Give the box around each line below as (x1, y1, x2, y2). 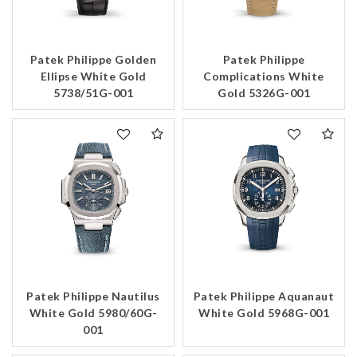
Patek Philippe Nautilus (26, 289, 160, 304)
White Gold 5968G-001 (198, 306, 329, 320)
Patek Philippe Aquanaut (193, 289, 335, 304)
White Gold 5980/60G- (29, 306, 158, 320)
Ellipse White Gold (40, 69, 147, 84)
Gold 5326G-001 (218, 86, 310, 100)
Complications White (203, 69, 324, 84)
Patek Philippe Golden (29, 53, 157, 67)
